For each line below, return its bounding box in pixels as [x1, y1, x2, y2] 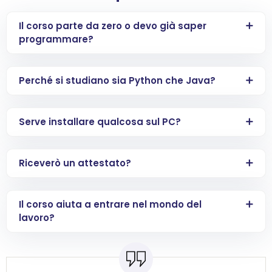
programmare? [19, 33, 93, 46]
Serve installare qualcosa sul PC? [19, 115, 181, 129]
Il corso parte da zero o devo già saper [19, 19, 206, 33]
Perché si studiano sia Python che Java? [19, 74, 216, 87]
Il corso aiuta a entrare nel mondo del [19, 198, 202, 211]
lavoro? [19, 211, 55, 225]
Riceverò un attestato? [19, 157, 131, 170]
